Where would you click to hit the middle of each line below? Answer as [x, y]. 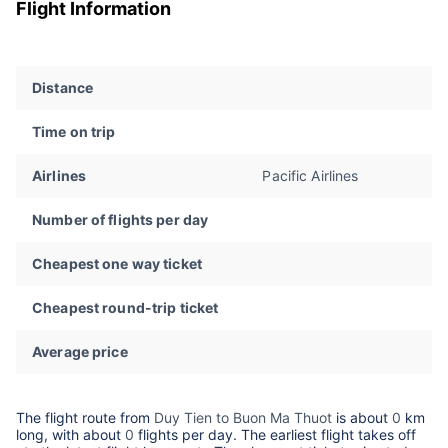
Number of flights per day [120, 220]
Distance [63, 88]
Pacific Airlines [310, 176]
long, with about [70, 435]
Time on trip [74, 132]
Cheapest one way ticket [117, 264]
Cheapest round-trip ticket [125, 308]
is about [362, 418]
